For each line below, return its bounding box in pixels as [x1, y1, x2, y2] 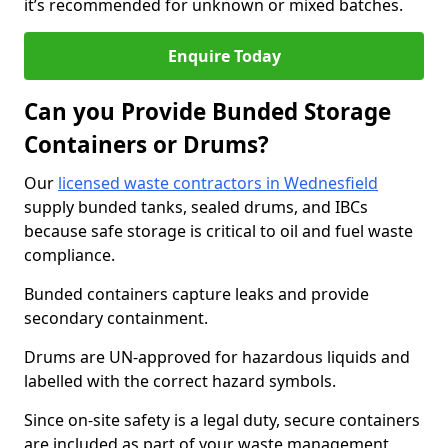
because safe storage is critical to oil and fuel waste [24, 220, 413, 242]
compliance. [24, 244, 115, 266]
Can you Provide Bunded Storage [24, 96, 391, 127]
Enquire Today [167, 45, 281, 67]
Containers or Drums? [24, 129, 269, 160]
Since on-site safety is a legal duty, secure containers [24, 409, 420, 431]
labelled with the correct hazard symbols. [24, 370, 336, 392]
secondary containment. [24, 307, 208, 329]
